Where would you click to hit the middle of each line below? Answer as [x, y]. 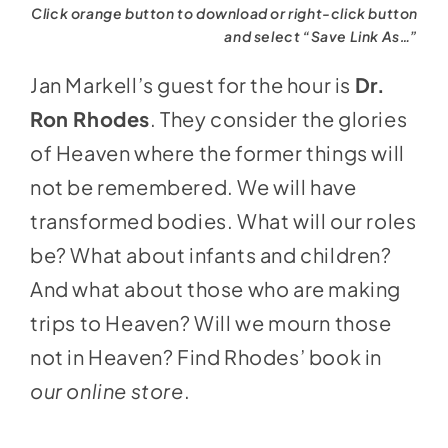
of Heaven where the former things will [217, 152]
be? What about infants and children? [210, 254]
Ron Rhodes [89, 118]
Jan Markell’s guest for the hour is [192, 84]
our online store [106, 390]
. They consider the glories [278, 118]
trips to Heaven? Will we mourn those [210, 322]
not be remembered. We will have [193, 186]
